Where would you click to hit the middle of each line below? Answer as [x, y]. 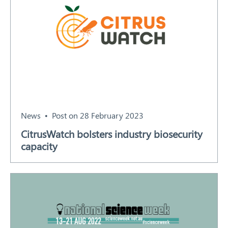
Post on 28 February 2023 [98, 115]
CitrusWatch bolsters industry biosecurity [112, 133]
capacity [39, 146]
